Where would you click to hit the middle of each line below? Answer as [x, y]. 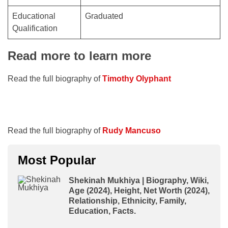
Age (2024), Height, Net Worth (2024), [139, 190]
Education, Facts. [102, 211]
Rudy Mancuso [132, 130]
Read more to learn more [79, 55]
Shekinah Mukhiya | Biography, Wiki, [139, 180]
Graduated [104, 16]
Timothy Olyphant [137, 78]
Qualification [35, 28]
